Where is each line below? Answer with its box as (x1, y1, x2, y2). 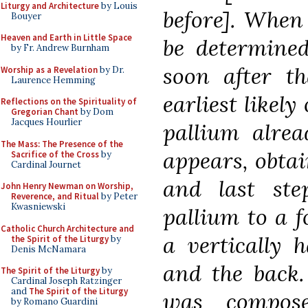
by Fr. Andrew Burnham (11, 42, 109, 54)
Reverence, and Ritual (11, 190, 99, 202)
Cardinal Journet (11, 158, 81, 170)
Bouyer (11, 10, 41, 22)
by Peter (99, 190, 137, 202)
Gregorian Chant (11, 106, 78, 118)
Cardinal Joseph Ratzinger (11, 275, 122, 287)
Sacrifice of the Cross (11, 148, 99, 160)
